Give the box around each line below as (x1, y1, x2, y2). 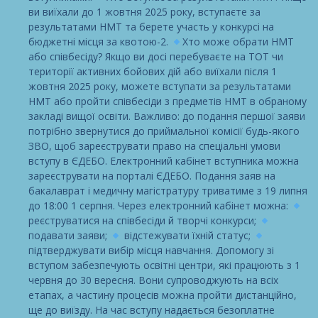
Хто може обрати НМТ (182, 35, 294, 49)
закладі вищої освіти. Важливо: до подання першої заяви (28, 109, 305, 124)
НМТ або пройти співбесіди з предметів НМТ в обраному (28, 94, 307, 109)
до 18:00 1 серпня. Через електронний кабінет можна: (28, 199, 291, 213)
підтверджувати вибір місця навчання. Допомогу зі (28, 243, 274, 258)
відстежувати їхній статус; (121, 229, 253, 243)
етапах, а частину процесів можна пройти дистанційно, (28, 288, 297, 302)
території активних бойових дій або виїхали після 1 (28, 65, 277, 79)
